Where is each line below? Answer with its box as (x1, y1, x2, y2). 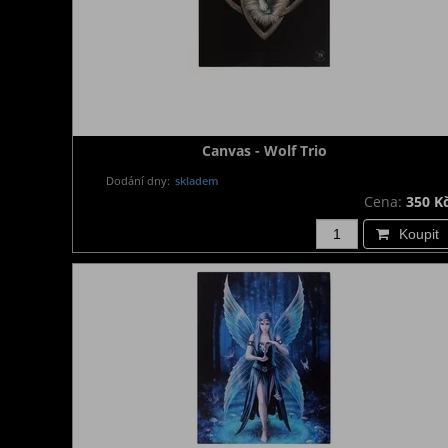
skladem (172, 173, 220, 188)
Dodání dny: (106, 173, 171, 188)
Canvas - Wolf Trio (201, 141, 327, 160)
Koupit (399, 226, 439, 242)
